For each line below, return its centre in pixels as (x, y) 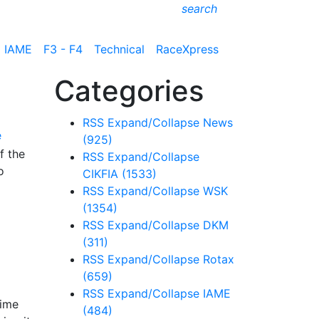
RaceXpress (187, 49)
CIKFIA (102, 174)
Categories (129, 91)
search (199, 9)
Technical (119, 49)
